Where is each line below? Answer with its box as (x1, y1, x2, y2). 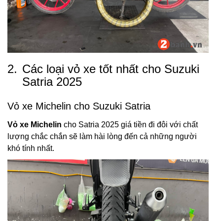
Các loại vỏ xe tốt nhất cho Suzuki (22, 62, 199, 75)
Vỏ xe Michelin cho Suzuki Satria (7, 101, 150, 111)
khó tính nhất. (7, 144, 54, 152)
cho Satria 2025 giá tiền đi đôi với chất (62, 120, 198, 129)
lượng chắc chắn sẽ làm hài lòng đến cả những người (7, 132, 197, 141)
